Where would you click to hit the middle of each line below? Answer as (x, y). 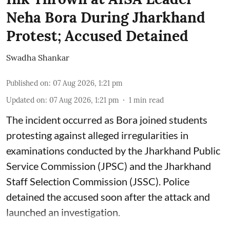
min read (149, 100)
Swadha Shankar (38, 57)
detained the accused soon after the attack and (108, 196)
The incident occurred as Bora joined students (107, 119)
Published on (27, 83)
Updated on (26, 100)
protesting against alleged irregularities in (97, 135)
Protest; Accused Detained (97, 36)
